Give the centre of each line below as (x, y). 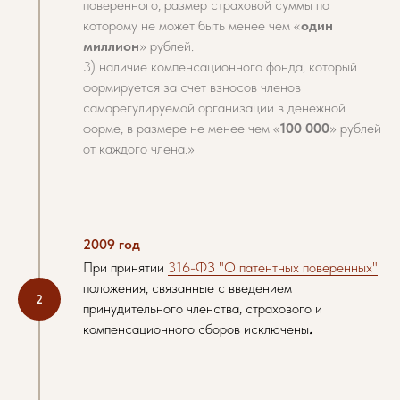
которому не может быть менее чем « (192, 25)
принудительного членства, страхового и (203, 308)
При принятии (125, 267)
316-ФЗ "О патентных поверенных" (273, 267)
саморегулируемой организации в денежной (214, 108)
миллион (111, 46)
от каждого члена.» (139, 149)
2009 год (112, 244)
